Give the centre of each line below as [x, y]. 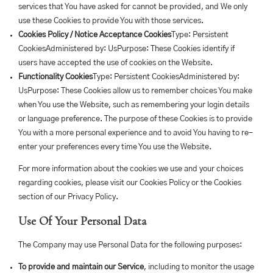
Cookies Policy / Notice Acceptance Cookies [95, 35]
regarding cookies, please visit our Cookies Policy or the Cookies [130, 183]
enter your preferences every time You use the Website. [115, 147]
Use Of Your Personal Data [82, 221]
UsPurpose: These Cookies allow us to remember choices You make [135, 91]
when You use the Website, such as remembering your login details [134, 105]
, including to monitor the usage [199, 267]
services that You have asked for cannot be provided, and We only [133, 7]
